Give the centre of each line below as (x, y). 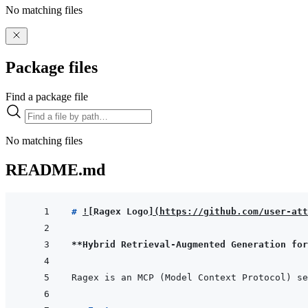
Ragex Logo (121, 212)
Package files (52, 67)
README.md (55, 169)
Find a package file (47, 96)
